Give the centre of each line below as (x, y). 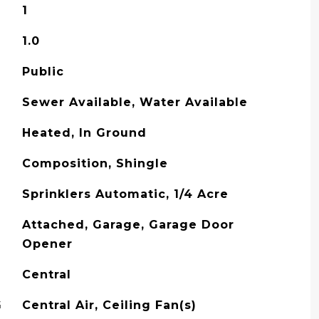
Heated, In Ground (84, 133)
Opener (47, 244)
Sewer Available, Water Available (135, 102)
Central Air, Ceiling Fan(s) (109, 305)
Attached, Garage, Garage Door (128, 225)
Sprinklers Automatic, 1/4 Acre (125, 194)
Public (43, 72)
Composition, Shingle (95, 163)
